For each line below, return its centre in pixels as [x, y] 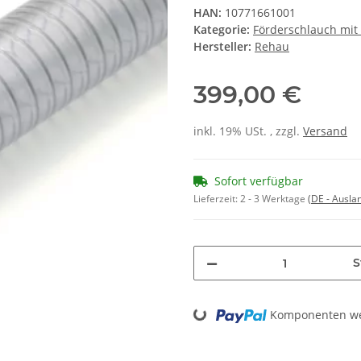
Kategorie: [223, 30]
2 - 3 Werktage [274, 199]
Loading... [181, 304]
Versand [325, 131]
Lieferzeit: [217, 199]
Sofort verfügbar [259, 181]
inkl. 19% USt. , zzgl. [248, 131]
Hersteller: [222, 47]
